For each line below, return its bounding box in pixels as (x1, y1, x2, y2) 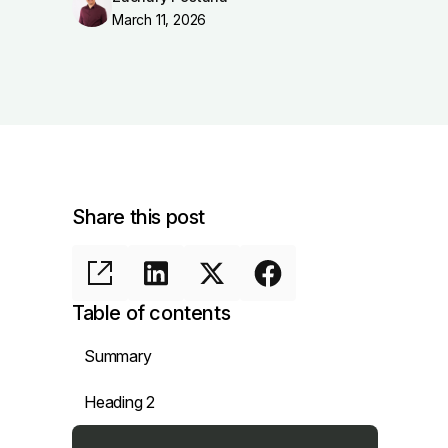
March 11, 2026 (112, 11, 207, 29)
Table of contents (72, 300, 231, 325)
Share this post (72, 204, 205, 229)
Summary (84, 345, 152, 366)
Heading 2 (84, 391, 156, 412)
